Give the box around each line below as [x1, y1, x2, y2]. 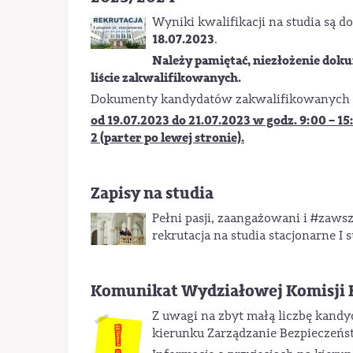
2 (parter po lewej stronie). [91, 128, 244, 147]
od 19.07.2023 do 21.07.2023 [91, 111, 253, 129]
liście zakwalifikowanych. [91, 69, 241, 87]
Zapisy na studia [91, 181, 214, 205]
